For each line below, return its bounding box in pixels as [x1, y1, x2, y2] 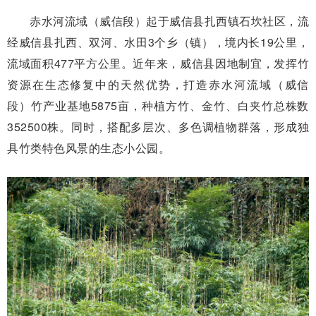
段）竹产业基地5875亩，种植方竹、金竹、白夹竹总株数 [7, 97, 309, 114]
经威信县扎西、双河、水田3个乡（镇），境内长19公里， [7, 34, 309, 51]
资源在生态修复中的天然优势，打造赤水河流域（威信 [7, 76, 309, 93]
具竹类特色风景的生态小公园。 [7, 140, 170, 157]
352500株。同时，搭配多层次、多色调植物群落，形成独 [7, 119, 309, 135]
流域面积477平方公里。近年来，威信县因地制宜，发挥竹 [7, 55, 309, 72]
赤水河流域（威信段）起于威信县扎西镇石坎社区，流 [30, 13, 309, 30]
